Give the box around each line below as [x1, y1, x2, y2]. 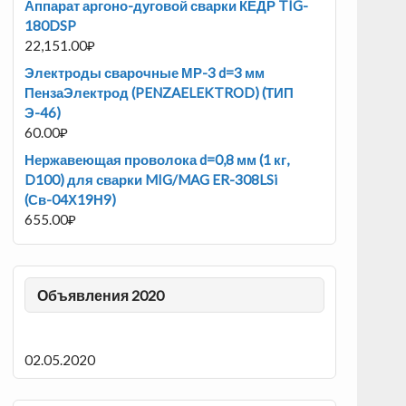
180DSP [24, 16, 77, 34]
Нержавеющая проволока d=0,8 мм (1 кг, [24, 150, 290, 168]
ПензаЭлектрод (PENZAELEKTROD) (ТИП [24, 83, 295, 101]
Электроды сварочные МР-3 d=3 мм [24, 63, 266, 81]
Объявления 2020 [36, 285, 164, 304]
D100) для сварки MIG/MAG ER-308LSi [24, 170, 278, 188]
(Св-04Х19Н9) [24, 190, 117, 208]
